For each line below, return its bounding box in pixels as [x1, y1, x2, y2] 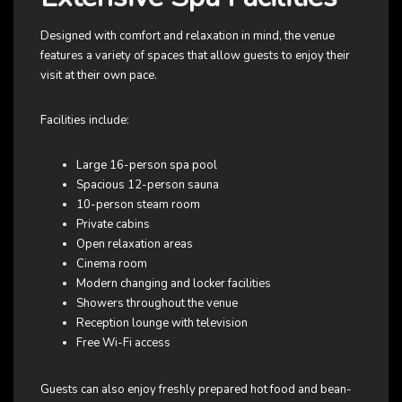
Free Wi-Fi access [76, 334, 170, 351]
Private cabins [76, 215, 150, 232]
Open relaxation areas [76, 235, 193, 252]
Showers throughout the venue [76, 294, 238, 311]
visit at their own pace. [40, 66, 157, 83]
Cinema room [76, 255, 147, 272]
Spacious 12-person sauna [76, 176, 219, 193]
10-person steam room [76, 196, 200, 213]
